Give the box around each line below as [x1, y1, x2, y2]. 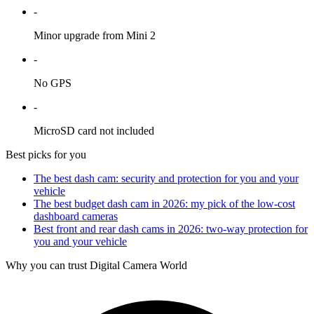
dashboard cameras [34, 210, 118, 222]
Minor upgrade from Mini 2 [34, 29, 156, 41]
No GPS [34, 76, 71, 89]
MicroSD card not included [34, 124, 154, 137]
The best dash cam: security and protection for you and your [34, 172, 299, 184]
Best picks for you [6, 148, 86, 161]
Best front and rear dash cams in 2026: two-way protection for [34, 222, 308, 235]
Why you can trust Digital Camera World [6, 259, 187, 271]
